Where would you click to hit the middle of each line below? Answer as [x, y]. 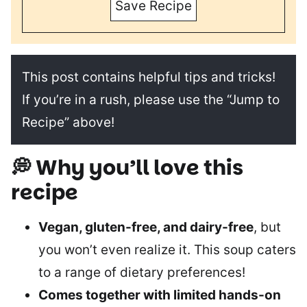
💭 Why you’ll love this [127, 168]
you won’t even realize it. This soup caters [167, 249]
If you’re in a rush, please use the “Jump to [151, 99]
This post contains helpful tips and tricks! [149, 77]
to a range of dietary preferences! [142, 272]
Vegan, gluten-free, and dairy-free [146, 227]
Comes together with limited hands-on [160, 295]
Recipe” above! [68, 122]
